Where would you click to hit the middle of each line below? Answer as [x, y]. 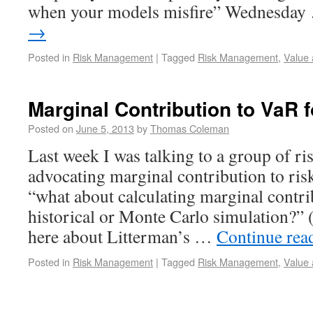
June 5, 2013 [105, 128]
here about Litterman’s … [122, 236]
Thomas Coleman [190, 128]
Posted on [51, 128]
